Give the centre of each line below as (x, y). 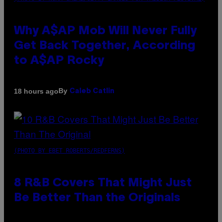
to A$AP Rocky (59, 61)
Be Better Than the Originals (97, 198)
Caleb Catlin (92, 92)
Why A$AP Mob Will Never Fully (105, 31)
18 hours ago (36, 91)
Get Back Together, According (105, 46)
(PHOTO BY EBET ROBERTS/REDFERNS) (69, 151)
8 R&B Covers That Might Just (103, 184)
